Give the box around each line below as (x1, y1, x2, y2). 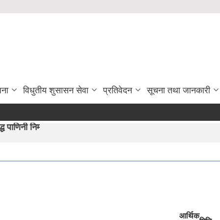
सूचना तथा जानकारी (147, 85, 210, 96)
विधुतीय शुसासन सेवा (23, 85, 88, 96)
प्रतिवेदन (103, 85, 132, 96)
